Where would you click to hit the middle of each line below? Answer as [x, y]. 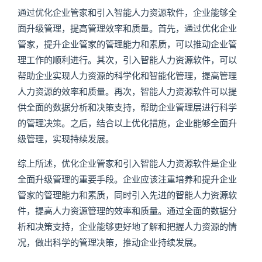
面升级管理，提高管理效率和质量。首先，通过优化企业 [127, 28]
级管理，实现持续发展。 [65, 139]
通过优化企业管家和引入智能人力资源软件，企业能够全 [127, 12]
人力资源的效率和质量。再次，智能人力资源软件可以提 [127, 91]
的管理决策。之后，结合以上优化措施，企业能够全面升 [127, 123]
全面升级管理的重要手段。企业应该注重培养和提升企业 [127, 179]
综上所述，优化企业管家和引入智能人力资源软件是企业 [127, 163]
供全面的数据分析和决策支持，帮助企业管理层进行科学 [127, 107]
